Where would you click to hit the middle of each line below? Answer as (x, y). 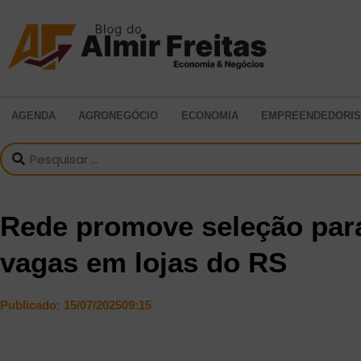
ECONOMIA (210, 115)
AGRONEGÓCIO (118, 115)
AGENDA (34, 115)
